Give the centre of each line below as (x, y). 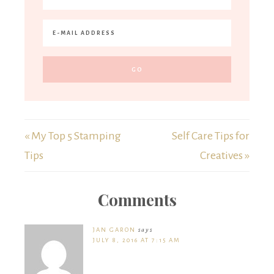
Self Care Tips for (211, 135)
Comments (137, 199)
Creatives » (225, 155)
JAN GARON (114, 229)
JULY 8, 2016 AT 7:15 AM (137, 240)
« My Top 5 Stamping (73, 135)
